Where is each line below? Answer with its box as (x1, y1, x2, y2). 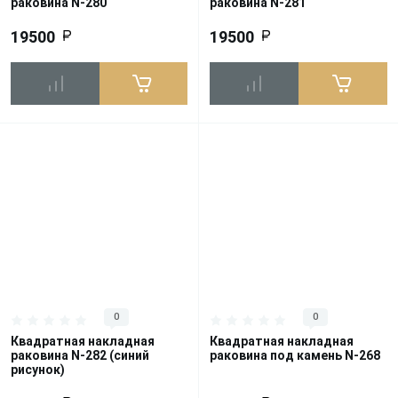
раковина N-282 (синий (11, 348, 149, 363)
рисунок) (11, 362, 65, 378)
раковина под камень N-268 (210, 348, 380, 363)
